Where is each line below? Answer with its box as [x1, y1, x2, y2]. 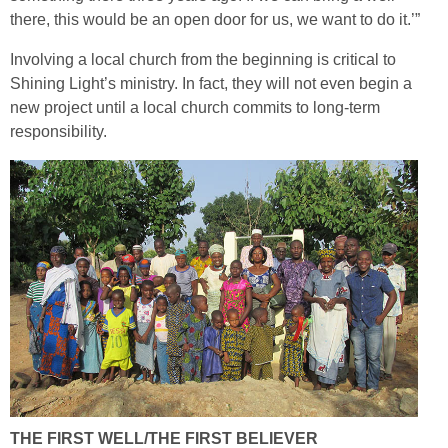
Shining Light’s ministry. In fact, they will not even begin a [10, 75, 412, 93]
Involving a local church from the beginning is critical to [10, 51, 396, 69]
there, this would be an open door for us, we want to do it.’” [10, 11, 420, 29]
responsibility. [10, 123, 107, 141]
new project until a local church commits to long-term [10, 99, 380, 117]
